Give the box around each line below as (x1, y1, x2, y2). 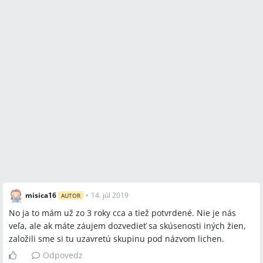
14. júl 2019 (91, 190, 129, 200)
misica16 (25, 190, 56, 200)
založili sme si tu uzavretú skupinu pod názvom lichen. (9, 233, 224, 244)
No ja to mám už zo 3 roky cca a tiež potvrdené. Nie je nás (9, 207, 236, 218)
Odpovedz (43, 249, 83, 261)
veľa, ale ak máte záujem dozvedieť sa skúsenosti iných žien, (9, 220, 246, 231)
